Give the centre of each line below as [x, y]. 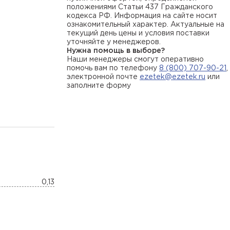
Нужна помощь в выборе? [116, 51]
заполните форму [99, 86]
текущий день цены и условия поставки [138, 33]
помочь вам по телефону [113, 68]
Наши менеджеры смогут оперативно [135, 60]
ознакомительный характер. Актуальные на [146, 25]
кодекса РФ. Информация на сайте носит [142, 16]
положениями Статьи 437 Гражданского [140, 7]
